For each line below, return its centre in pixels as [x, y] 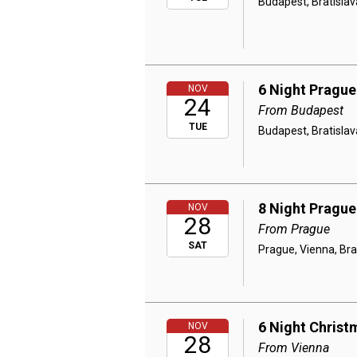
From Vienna [294, 348]
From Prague [294, 229]
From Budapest [301, 110]
